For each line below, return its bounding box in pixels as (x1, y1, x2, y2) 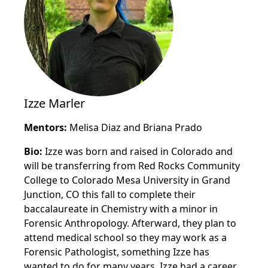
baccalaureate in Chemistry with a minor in (24, 202, 218, 215)
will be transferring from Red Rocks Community (24, 159, 240, 172)
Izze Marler (24, 95, 85, 111)
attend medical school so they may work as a (24, 231, 227, 244)
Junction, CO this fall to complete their (24, 188, 196, 201)
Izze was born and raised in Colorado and (42, 145, 233, 158)
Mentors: (24, 121, 67, 134)
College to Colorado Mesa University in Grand (24, 173, 230, 187)
